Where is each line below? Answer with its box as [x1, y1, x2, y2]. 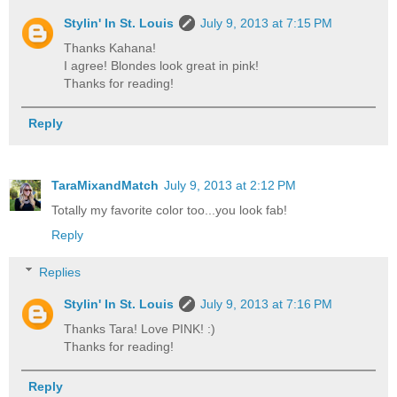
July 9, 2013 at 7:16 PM [200, 296, 333, 311]
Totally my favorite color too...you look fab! [51, 203, 287, 218]
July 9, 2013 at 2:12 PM [164, 178, 296, 193]
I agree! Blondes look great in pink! [64, 58, 260, 74]
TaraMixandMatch [51, 178, 159, 193]
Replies [39, 264, 82, 279]
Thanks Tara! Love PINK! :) [64, 321, 216, 336]
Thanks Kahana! [64, 41, 157, 56]
